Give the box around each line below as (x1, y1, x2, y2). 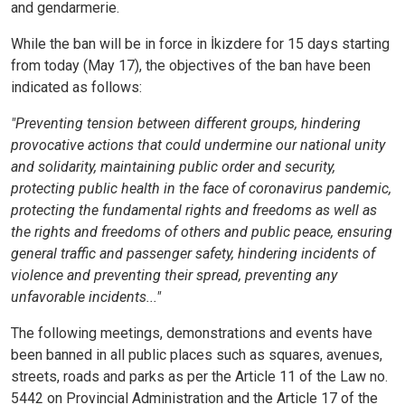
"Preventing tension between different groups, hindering (11, 115, 361, 133)
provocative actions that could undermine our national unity (11, 137, 385, 155)
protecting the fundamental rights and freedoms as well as (11, 202, 377, 220)
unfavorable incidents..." (11, 288, 161, 306)
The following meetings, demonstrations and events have (11, 325, 372, 343)
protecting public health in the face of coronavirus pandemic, (11, 180, 391, 198)
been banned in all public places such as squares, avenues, (11, 346, 382, 364)
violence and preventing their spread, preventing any (11, 267, 337, 285)
